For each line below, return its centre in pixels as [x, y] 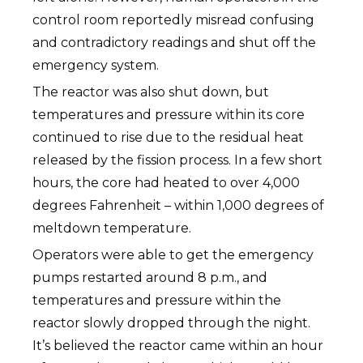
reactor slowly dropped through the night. [172, 323]
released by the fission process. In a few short [178, 160]
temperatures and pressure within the [157, 300]
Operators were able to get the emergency [173, 255]
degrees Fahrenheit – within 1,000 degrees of [179, 205]
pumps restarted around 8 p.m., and [150, 278]
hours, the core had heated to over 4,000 [167, 183]
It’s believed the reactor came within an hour [178, 346]
